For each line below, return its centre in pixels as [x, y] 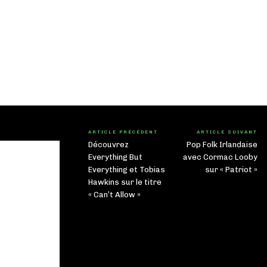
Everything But [115, 157]
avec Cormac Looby [220, 157]
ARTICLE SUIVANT [227, 131]
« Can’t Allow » [114, 194]
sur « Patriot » [231, 169]
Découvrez [108, 144]
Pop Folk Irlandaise [222, 144]
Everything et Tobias [127, 169]
